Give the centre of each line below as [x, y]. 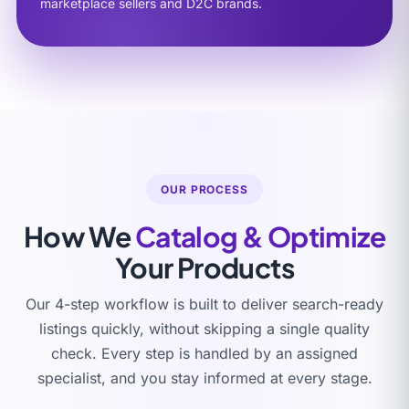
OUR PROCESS [204, 189]
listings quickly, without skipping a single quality [204, 328]
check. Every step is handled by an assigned [204, 353]
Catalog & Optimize [260, 236]
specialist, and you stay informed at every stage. [204, 378]
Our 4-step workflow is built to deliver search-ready [204, 304]
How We [79, 236]
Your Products [204, 267]
